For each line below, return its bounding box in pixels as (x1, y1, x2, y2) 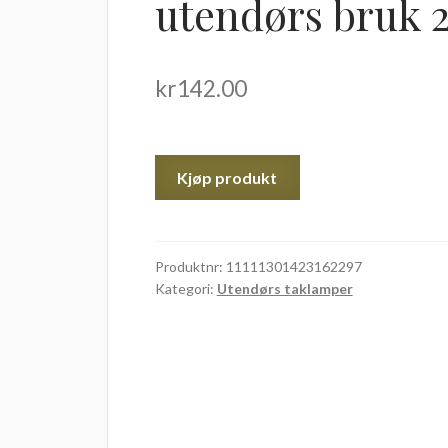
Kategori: (154, 280, 217, 298)
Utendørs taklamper (216, 280, 353, 298)
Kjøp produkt (177, 167, 278, 187)
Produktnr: (154, 258, 226, 276)
